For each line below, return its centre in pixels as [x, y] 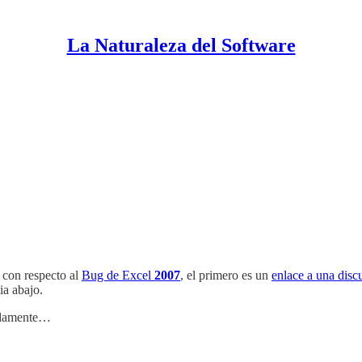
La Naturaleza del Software [181, 45]
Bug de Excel [118, 275]
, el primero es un [226, 275]
